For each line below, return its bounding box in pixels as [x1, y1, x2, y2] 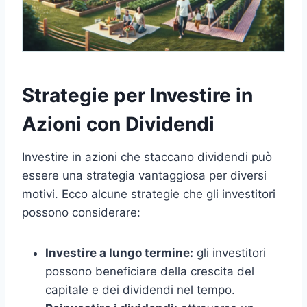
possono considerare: [22, 206, 140, 220]
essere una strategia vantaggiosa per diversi [22, 169, 267, 183]
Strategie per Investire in [22, 84, 253, 108]
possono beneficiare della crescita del [45, 265, 254, 279]
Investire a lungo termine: [45, 246, 193, 260]
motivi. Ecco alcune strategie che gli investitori [22, 187, 275, 201]
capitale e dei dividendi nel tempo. [45, 283, 235, 297]
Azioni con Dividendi [22, 112, 214, 136]
